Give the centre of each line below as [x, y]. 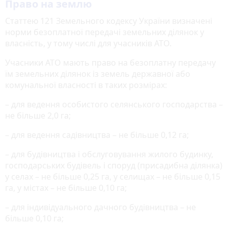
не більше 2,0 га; [38, 115]
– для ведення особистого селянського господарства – [114, 104]
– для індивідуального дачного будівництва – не [101, 207]
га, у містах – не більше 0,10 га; [66, 188]
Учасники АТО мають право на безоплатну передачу [110, 62]
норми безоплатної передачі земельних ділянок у [105, 32]
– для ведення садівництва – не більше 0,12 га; [97, 135]
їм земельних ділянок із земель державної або [98, 74]
